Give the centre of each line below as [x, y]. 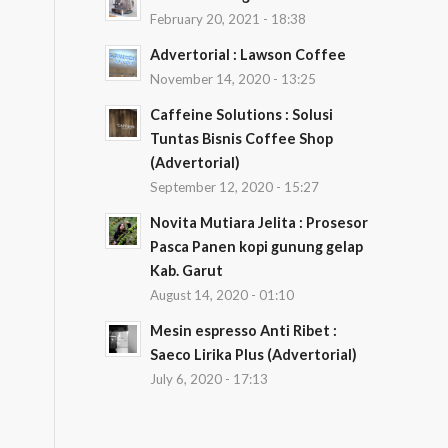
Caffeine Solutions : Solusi [242, 114]
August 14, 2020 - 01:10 [222, 295]
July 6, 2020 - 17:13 [209, 379]
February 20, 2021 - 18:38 [228, 19]
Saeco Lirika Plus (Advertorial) [254, 354]
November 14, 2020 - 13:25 [233, 79]
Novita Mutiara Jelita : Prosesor [259, 222]
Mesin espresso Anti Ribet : [244, 330]
